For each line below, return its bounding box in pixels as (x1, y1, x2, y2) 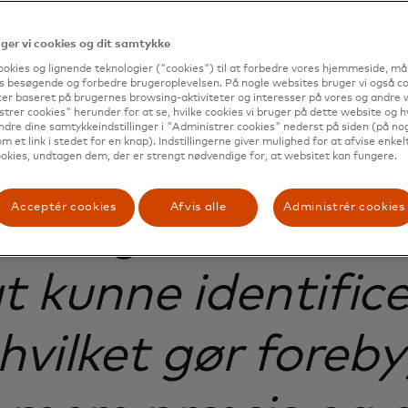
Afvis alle (169, 201, 227, 213)
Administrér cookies (283, 201, 405, 213)
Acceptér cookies (11, 201, 117, 213)
